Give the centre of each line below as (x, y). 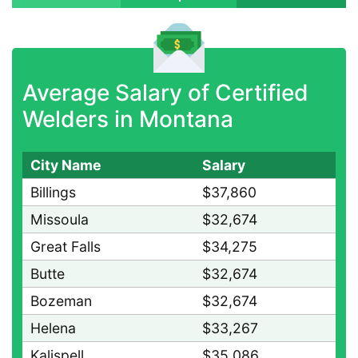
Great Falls (66, 247)
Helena (53, 328)
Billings (53, 192)
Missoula (60, 219)
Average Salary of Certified (165, 93)
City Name (66, 165)
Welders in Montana (127, 119)
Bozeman (61, 301)
